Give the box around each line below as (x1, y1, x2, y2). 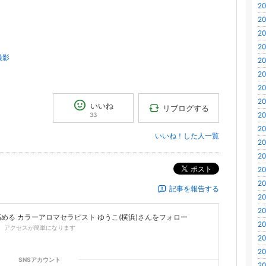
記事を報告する (169, 184, 219, 193)
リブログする (163, 103, 210, 113)
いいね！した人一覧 (155, 131, 219, 140)
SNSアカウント (18, 256, 61, 263)
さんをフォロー (138, 213, 188, 221)
